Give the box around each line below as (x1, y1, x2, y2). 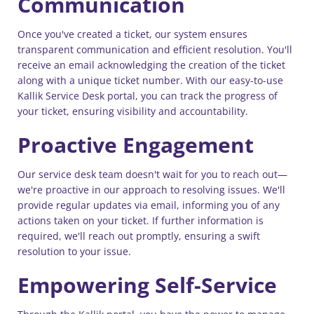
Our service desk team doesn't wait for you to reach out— (18, 168, 287, 181)
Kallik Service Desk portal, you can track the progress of (18, 89, 278, 102)
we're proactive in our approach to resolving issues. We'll (18, 183, 285, 196)
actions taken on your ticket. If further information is (18, 214, 264, 227)
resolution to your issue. (18, 245, 134, 258)
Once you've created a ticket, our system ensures (18, 27, 247, 41)
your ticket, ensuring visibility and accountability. (18, 104, 251, 118)
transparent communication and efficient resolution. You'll (18, 43, 292, 56)
